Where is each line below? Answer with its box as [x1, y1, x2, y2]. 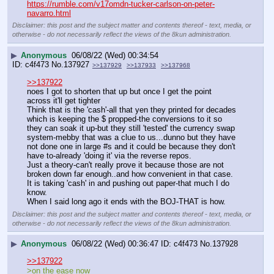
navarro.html [27, 9, 71, 18]
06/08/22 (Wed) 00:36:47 [72, 239, 158, 249]
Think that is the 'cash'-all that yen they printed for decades [27, 105, 236, 115]
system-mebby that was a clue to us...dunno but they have [27, 133, 235, 143]
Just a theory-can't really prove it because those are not [27, 160, 224, 170]
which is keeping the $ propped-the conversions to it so [27, 114, 222, 124]
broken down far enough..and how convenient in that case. [27, 169, 233, 179]
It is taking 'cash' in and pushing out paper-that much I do [27, 179, 229, 188]
